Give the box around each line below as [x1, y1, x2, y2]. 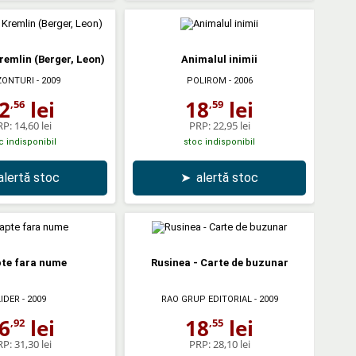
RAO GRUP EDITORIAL [161, 293, 252, 304]
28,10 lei [212, 336, 250, 351]
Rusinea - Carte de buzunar [150, 256, 288, 269]
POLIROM [186, 75, 226, 86]
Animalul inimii [181, 52, 257, 65]
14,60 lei [14, 118, 52, 133]
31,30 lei [14, 336, 52, 351]
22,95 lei [212, 118, 250, 133]
